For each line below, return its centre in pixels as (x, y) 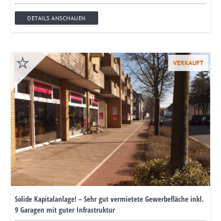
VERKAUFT (188, 63)
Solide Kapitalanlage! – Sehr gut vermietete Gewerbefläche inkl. (109, 199)
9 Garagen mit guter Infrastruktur (65, 209)
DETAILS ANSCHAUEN (56, 18)
